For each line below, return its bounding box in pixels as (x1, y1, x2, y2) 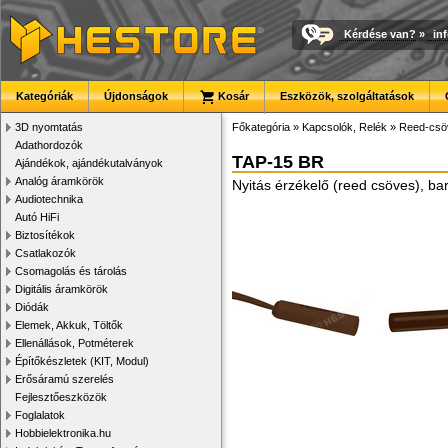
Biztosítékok (15, 229, 75, 241)
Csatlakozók (15, 247, 76, 259)
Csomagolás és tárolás (15, 265, 127, 277)
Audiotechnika (15, 193, 83, 205)
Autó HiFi (15, 211, 59, 223)
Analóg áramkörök (15, 175, 104, 187)
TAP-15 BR (232, 152, 324, 172)
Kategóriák (16, 90, 73, 102)
